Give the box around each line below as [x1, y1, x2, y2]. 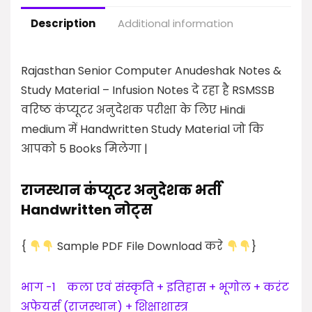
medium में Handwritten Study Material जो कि [21, 121, 264, 137]
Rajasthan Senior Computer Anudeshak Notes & [21, 63, 281, 79]
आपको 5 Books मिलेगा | [21, 141, 148, 157]
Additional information [118, 16, 233, 31]
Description [31, 16, 95, 31]
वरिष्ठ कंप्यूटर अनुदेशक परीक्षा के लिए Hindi [21, 102, 245, 118]
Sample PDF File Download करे [54, 238, 226, 254]
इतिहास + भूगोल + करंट [166, 279, 289, 295]
